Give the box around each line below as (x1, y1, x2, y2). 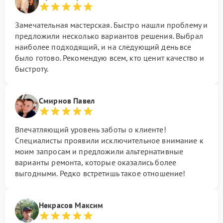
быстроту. (15, 64, 49, 74)
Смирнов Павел (39, 96, 95, 106)
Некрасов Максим (39, 200, 104, 211)
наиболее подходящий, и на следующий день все (15, 42, 192, 52)
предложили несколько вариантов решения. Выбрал (15, 31, 203, 41)
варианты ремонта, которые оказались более (15, 157, 177, 168)
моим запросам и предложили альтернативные (15, 146, 184, 157)
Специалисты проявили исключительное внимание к (15, 135, 204, 146)
